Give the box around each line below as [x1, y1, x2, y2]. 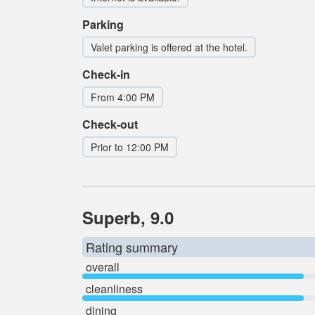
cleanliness [86, 281, 143, 297]
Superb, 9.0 [82, 205, 174, 229]
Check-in [82, 66, 130, 82]
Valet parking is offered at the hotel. [91, 40, 247, 54]
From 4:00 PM [91, 90, 155, 104]
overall [86, 259, 120, 275]
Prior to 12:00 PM [91, 140, 169, 154]
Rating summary [86, 238, 178, 256]
